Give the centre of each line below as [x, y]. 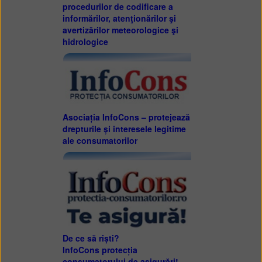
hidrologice [85, 42]
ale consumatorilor [100, 140]
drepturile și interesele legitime [124, 128]
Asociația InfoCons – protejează [126, 117]
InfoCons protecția [100, 250]
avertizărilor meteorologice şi [120, 30]
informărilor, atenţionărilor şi [119, 18]
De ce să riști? [91, 238]
